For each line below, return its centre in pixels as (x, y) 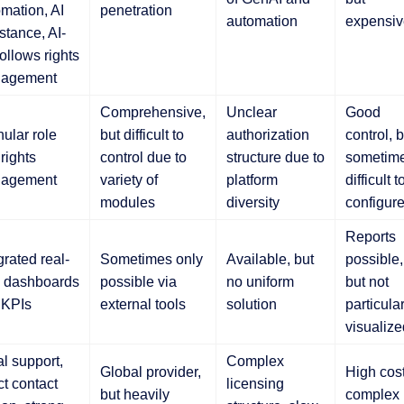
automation (262, 21)
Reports (370, 236)
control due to (143, 157)
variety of (129, 179)
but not (367, 281)
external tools (142, 304)
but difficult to (142, 134)
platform (252, 179)
